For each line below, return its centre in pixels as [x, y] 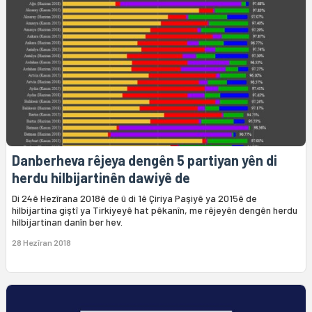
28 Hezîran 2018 [41, 243]
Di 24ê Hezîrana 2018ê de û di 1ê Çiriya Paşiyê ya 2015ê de [134, 198]
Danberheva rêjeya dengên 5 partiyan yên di [145, 161]
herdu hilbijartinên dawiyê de [101, 178]
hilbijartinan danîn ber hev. [67, 222]
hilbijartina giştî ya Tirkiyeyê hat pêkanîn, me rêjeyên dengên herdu [155, 210]
